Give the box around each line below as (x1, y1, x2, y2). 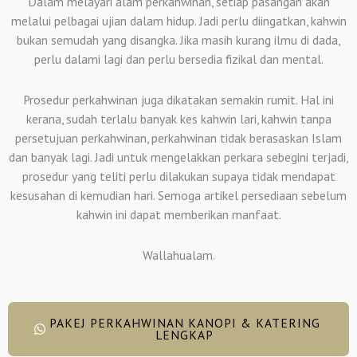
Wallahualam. (142, 246, 215, 263)
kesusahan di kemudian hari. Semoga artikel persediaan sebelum (10, 186, 347, 203)
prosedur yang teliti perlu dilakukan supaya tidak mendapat (22, 167, 335, 184)
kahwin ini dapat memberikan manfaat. (76, 206, 281, 222)
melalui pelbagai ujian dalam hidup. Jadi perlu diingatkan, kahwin (10, 12, 347, 29)
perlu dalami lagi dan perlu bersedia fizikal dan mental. (33, 50, 324, 67)
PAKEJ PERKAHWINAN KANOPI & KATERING (49, 314, 320, 331)
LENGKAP (155, 326, 214, 343)
